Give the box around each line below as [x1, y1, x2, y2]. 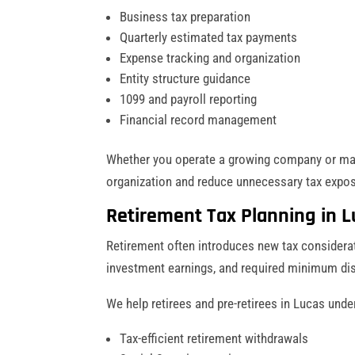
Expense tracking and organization [120, 49, 301, 66]
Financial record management [120, 111, 277, 128]
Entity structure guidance [120, 70, 251, 86]
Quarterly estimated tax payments [120, 29, 298, 45]
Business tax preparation [120, 8, 251, 25]
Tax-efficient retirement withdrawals [120, 330, 309, 346]
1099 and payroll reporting [120, 90, 258, 107]
